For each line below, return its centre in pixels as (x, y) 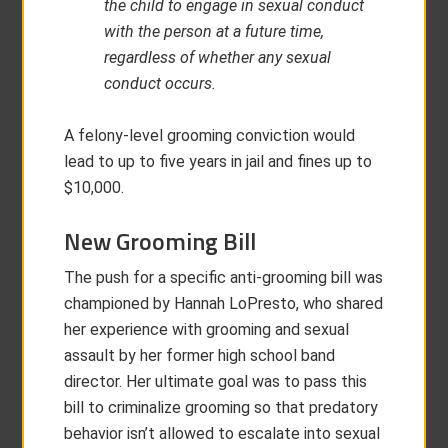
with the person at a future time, (214, 31)
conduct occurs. (160, 83)
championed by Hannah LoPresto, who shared (224, 303)
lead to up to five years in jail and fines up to (218, 161)
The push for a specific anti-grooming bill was (224, 277)
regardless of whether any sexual (218, 57)
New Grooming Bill (160, 241)
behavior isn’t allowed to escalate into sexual (222, 433)
